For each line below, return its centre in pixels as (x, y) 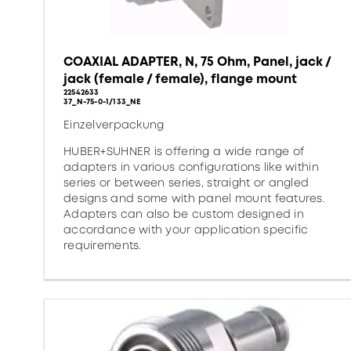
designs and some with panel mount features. (195, 198)
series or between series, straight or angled (186, 183)
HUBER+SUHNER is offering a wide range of (184, 151)
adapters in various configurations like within (191, 167)
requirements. (103, 245)
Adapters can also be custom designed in (184, 214)
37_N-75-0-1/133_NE (103, 101)
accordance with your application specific (186, 230)
